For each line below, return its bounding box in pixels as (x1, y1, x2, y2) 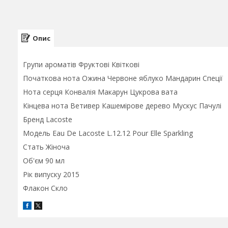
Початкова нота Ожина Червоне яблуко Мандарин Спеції (23, 73, 223, 83)
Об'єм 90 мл (23, 156, 65, 165)
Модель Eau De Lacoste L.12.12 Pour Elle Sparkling (23, 128, 193, 138)
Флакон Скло (23, 183, 68, 193)
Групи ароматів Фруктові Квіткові (23, 60, 139, 69)
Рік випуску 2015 (23, 169, 79, 179)
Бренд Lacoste (23, 115, 72, 124)
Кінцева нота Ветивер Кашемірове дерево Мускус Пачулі (23, 101, 221, 110)
